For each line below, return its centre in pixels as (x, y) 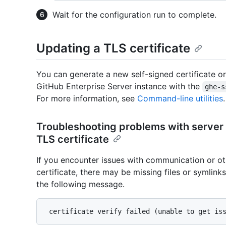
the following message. (80, 184)
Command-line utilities (180, 99)
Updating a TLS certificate (113, 48)
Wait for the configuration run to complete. (134, 14)
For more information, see (87, 99)
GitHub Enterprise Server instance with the (119, 87)
